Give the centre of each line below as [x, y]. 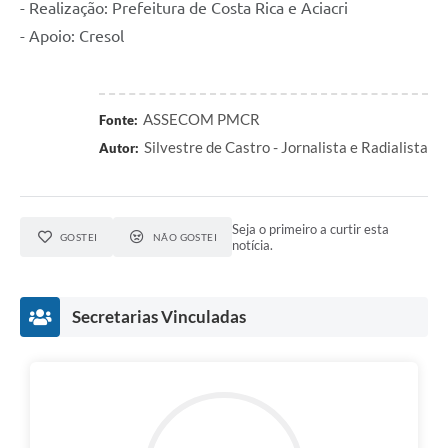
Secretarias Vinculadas [159, 317]
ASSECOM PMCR [201, 119]
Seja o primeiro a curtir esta [311, 229]
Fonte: [118, 120]
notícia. [253, 245]
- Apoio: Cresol [74, 36]
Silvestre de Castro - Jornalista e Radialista [286, 147]
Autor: [119, 148]
